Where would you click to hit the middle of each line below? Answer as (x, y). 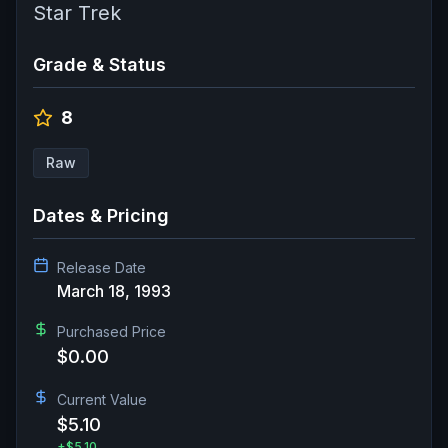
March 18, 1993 (114, 290)
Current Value (102, 399)
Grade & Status (99, 64)
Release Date (101, 267)
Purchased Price (111, 331)
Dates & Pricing (101, 215)
